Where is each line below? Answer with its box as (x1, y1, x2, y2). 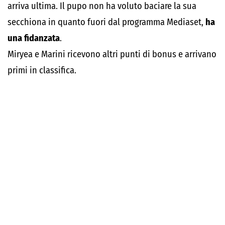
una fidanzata (8, 33, 60, 44)
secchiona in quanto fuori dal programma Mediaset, (8, 17, 205, 28)
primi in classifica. (8, 65, 76, 76)
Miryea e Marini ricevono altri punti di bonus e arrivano (8, 49, 216, 60)
